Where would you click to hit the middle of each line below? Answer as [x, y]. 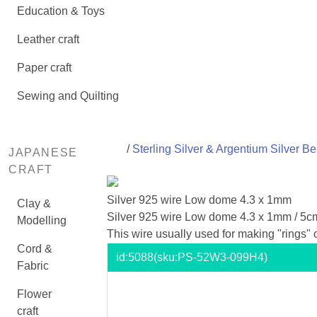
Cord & [35, 249]
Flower [34, 294]
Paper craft [44, 68]
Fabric [33, 266]
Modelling [42, 220]
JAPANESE [43, 152]
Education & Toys [61, 11]
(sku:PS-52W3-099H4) [210, 257]
